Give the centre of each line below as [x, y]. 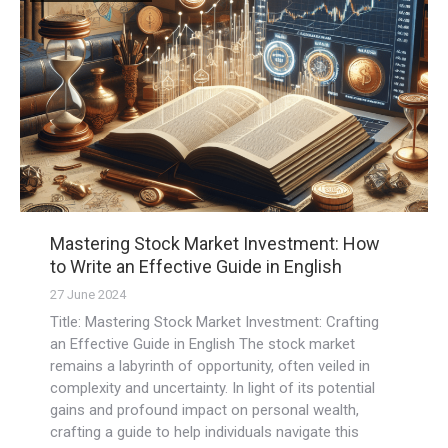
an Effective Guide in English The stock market [202, 343]
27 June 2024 [88, 294]
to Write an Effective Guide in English [196, 266]
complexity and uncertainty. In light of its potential [212, 387]
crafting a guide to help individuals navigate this [204, 431]
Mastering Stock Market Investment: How [215, 243]
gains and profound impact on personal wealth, [204, 409]
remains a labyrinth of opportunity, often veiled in [210, 365]
